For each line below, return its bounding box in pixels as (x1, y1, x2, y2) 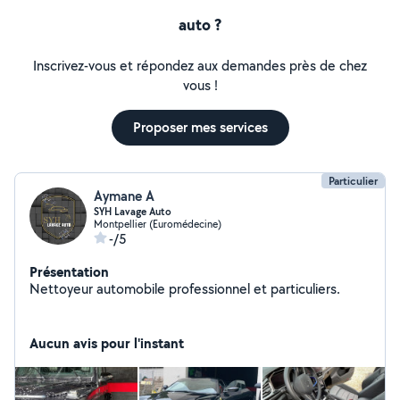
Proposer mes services (132, 118, 268, 137)
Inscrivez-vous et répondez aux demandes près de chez (33, 56, 367, 75)
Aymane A (94, 187, 154, 205)
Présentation (29, 262, 109, 281)
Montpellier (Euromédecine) (94, 217, 221, 230)
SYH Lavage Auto (94, 204, 171, 219)
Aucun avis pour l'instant (29, 333, 184, 353)
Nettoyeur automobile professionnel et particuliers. (29, 279, 340, 298)
